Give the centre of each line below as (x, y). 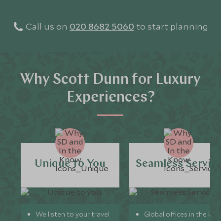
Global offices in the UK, (182, 214)
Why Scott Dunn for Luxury (110, 80)
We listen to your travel (73, 214)
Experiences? (110, 98)
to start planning (172, 26)
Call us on (47, 26)
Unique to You (70, 164)
